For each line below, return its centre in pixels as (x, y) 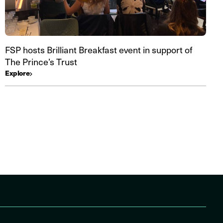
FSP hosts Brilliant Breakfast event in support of (99, 50)
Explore (18, 73)
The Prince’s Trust (42, 61)
